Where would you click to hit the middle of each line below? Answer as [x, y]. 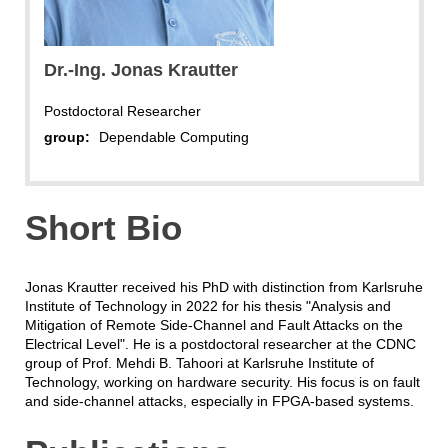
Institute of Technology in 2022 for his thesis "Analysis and [207, 305]
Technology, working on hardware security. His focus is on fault [222, 381]
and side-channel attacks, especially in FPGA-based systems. [219, 400]
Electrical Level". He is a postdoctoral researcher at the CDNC [220, 343]
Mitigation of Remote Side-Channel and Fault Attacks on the [213, 324]
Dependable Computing [173, 136]
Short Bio [103, 227]
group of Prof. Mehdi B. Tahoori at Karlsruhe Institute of [199, 362]
